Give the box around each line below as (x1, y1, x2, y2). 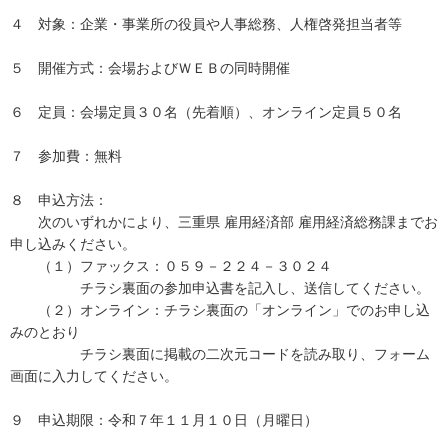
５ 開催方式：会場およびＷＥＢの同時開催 (10, 60, 290, 76)
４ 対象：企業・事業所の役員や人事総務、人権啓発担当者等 (10, 16, 402, 32)
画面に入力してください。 (10, 368, 178, 384)
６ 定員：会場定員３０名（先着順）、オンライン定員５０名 (10, 104, 402, 120)
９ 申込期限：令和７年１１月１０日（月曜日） (10, 412, 318, 428)
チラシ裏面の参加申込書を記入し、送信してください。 (10, 280, 430, 296)
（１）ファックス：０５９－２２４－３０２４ (10, 258, 332, 274)
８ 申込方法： (10, 192, 108, 208)
